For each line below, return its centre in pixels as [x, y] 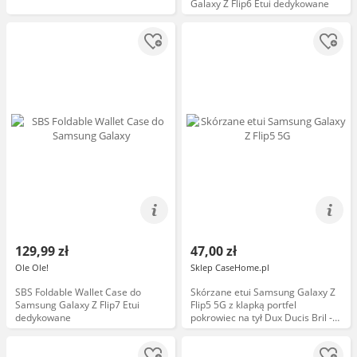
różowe [207, 330]
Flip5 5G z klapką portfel [243, 305]
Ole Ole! [32, 267]
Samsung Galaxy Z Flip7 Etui [77, 305]
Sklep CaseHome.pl [230, 267]
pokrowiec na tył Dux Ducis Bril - [261, 318]
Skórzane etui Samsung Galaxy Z [263, 292]
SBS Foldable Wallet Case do [78, 292]
